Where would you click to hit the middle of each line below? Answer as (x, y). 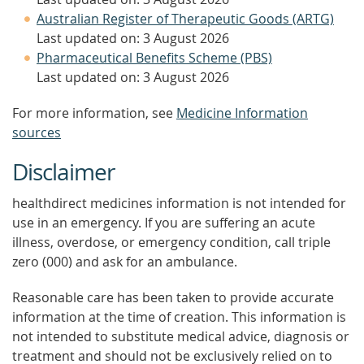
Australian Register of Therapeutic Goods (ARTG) (185, 19)
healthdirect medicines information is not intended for (179, 203)
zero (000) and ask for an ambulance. (125, 262)
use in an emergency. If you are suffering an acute (164, 223)
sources (37, 132)
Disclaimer (63, 172)
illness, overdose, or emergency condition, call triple (171, 242)
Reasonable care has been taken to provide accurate (173, 297)
